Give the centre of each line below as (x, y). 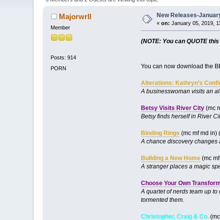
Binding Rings (160, 133)
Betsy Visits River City (172, 108)
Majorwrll (75, 16)
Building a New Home (170, 158)
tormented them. (162, 200)
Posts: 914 (64, 58)
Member (61, 27)
